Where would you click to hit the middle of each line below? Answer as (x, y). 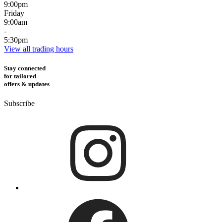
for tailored (20, 76)
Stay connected (25, 68)
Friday (14, 13)
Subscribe (19, 103)
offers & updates (27, 84)
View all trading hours (39, 49)
